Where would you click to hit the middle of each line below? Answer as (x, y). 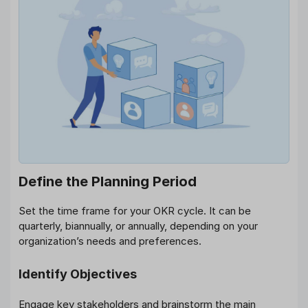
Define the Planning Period (108, 182)
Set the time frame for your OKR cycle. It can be (135, 211)
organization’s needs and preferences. (110, 241)
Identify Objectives (78, 274)
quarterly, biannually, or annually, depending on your (138, 226)
